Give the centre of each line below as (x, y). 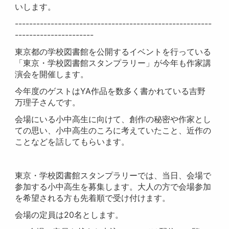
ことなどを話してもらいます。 (72, 142)
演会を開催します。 (52, 74)
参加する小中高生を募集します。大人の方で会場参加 (113, 187)
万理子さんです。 (48, 102)
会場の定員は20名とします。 (69, 215)
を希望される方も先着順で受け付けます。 (93, 198)
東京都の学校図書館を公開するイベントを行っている (113, 52)
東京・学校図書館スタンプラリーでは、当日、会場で (113, 176)
